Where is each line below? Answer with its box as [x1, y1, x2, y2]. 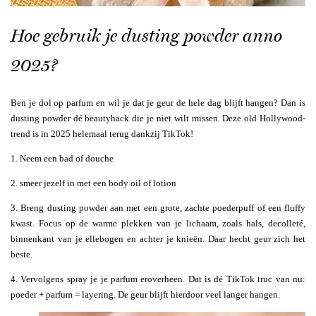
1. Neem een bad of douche [11, 152, 114, 164]
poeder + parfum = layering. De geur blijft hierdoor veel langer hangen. [11, 288, 280, 300]
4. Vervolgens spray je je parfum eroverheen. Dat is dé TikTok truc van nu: [11, 273, 305, 284]
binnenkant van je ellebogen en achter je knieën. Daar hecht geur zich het [11, 233, 305, 244]
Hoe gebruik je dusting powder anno [11, 25, 282, 47]
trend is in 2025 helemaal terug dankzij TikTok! [11, 128, 193, 139]
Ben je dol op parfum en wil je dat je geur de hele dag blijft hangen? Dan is [11, 97, 305, 108]
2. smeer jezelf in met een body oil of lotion [11, 177, 176, 188]
